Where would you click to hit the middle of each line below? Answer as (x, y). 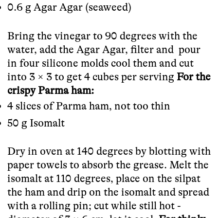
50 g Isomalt (36, 123)
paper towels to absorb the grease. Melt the (108, 165)
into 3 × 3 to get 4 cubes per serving (92, 76)
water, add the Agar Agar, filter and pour (104, 49)
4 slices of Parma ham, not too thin (89, 106)
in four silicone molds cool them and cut (100, 63)
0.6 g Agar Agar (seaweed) (69, 7)
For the (194, 76)
